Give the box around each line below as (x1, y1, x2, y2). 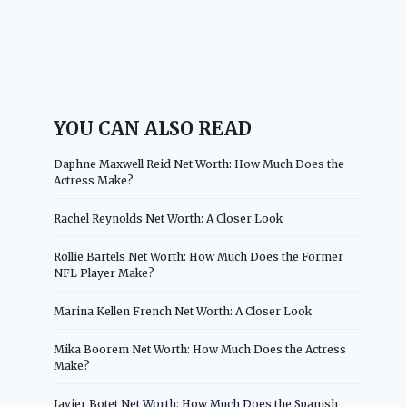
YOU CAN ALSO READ (54, 116, 253, 140)
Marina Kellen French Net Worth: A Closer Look (54, 303, 313, 318)
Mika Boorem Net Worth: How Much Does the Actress (54, 342, 347, 356)
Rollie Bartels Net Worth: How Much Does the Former (54, 249, 344, 263)
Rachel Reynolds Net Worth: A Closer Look (54, 211, 283, 225)
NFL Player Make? (54, 265, 155, 280)
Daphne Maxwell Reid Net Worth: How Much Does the (54, 156, 345, 171)
